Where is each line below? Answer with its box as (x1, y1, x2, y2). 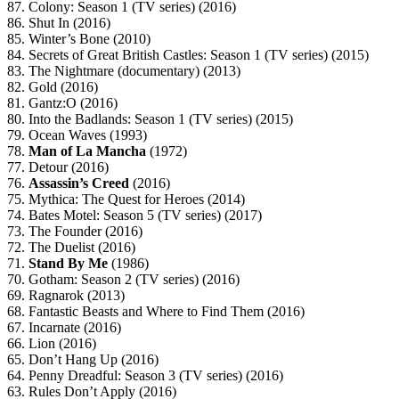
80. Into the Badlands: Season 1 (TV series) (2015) (7, 111, 293, 127)
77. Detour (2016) (7, 159, 109, 175)
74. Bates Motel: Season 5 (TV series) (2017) (7, 208, 262, 224)
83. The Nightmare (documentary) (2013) (7, 63, 240, 79)
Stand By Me (28, 256, 108, 272)
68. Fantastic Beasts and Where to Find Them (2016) (7, 304, 305, 320)
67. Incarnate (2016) (7, 320, 121, 336)
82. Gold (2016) (7, 79, 98, 95)
